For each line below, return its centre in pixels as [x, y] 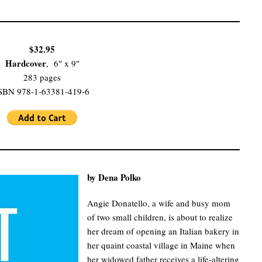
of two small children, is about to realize [160, 217]
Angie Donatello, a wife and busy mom [159, 203]
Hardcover [25, 63]
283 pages [42, 77]
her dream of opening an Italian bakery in [163, 231]
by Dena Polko [114, 177]
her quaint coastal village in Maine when [161, 245]
